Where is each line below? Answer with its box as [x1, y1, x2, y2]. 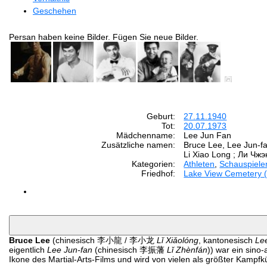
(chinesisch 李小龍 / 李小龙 [50, 235, 157, 245]
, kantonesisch [198, 235, 255, 245]
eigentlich [9, 244, 47, 254]
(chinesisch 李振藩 [92, 244, 167, 254]
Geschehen [33, 5, 76, 15]
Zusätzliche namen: [101, 139, 176, 150]
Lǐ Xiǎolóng [157, 235, 198, 245]
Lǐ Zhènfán [167, 244, 207, 254]
